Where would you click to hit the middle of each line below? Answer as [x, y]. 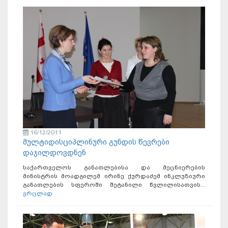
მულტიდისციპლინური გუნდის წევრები [96, 142]
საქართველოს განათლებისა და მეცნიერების [114, 167]
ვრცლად [38, 193]
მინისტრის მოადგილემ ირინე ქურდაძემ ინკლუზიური [114, 176]
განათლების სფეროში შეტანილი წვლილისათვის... [114, 184]
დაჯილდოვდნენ [54, 152]
